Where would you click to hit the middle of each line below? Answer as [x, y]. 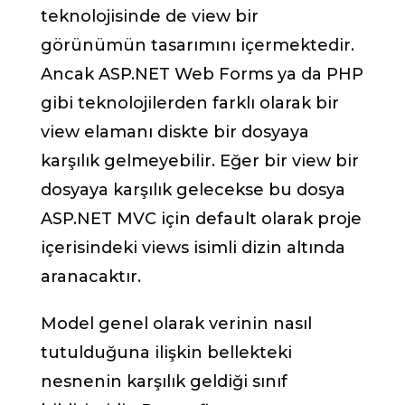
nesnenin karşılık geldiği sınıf [164, 381]
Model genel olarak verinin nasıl [176, 323]
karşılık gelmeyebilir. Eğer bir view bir [200, 160]
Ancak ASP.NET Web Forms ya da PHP [202, 74]
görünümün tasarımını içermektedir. [198, 45]
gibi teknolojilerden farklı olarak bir [190, 103]
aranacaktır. [91, 276]
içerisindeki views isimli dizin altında [193, 247]
